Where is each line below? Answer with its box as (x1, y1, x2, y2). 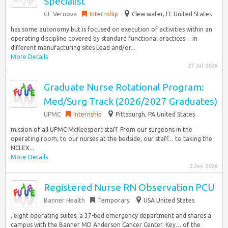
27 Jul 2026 (188, 63, 217, 69)
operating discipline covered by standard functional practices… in (11, 35, 197, 42)
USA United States (144, 197, 194, 204)
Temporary (98, 197, 130, 204)
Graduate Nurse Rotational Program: (44, 81, 204, 93)
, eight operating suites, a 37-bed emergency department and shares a (11, 212, 211, 219)
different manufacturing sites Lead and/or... (11, 44, 135, 51)
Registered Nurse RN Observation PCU (44, 182, 215, 193)
